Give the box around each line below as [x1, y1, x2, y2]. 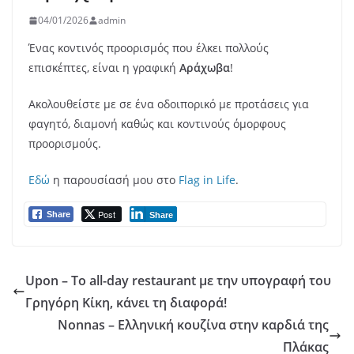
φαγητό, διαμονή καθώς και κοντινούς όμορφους [28, 116, 286, 131]
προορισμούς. [28, 136, 101, 151]
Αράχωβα [179, 60, 230, 75]
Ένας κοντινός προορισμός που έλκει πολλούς [28, 40, 269, 55]
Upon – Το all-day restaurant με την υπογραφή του [25, 272, 331, 289]
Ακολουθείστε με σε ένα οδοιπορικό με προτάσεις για [28, 96, 309, 111]
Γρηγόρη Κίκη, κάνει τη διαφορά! [25, 294, 227, 311]
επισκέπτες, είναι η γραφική [28, 60, 179, 75]
